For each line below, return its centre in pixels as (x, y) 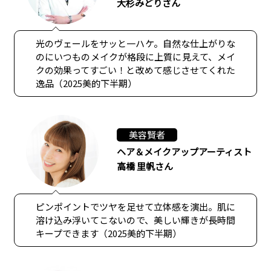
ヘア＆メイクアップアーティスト (184, 152)
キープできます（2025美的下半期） (108, 233)
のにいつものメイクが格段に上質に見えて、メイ (135, 56)
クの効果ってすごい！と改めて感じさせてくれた (135, 70)
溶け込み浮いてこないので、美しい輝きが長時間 (135, 220)
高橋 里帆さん (145, 166)
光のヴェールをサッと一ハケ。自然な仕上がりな (135, 43)
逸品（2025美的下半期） (86, 83)
